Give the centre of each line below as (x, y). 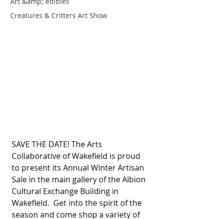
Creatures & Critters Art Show (59, 15)
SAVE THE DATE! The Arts (58, 144)
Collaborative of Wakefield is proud (77, 156)
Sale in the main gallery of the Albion (80, 179)
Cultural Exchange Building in (66, 191)
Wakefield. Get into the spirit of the (78, 203)
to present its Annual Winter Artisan (79, 168)
